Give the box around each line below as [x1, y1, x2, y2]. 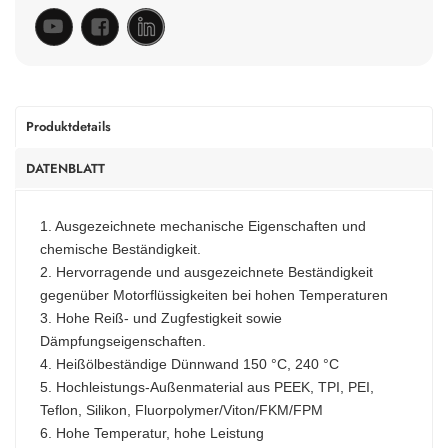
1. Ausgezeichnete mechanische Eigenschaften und [40, 217, 366, 234]
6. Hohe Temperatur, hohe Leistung [40, 424, 264, 441]
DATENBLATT [26, 158, 105, 178]
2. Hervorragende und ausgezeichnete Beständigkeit [40, 263, 373, 280]
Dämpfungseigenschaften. [40, 332, 206, 349]
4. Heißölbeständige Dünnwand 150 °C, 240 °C [40, 355, 339, 372]
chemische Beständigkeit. [40, 240, 201, 257]
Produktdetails [26, 116, 111, 136]
